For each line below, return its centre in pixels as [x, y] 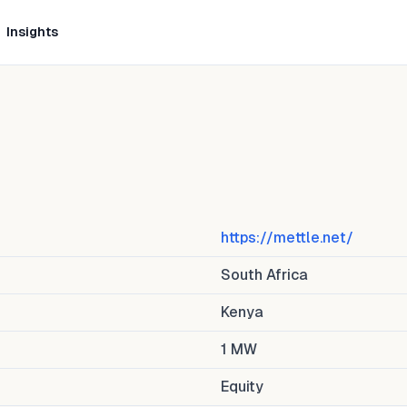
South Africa [264, 275]
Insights [32, 32]
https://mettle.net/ [287, 238]
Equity [242, 387]
